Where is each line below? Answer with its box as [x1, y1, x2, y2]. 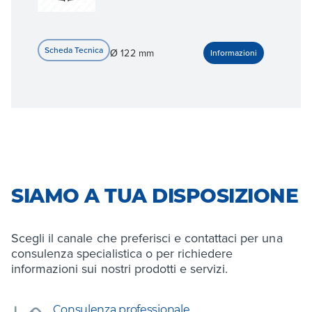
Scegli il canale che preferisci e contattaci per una [11, 228, 283, 247]
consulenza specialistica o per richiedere [11, 244, 233, 262]
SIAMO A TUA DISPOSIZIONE [11, 183, 298, 208]
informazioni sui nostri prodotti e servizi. [11, 259, 228, 277]
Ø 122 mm [110, 45, 154, 60]
